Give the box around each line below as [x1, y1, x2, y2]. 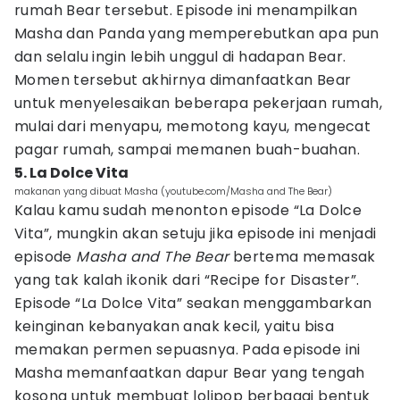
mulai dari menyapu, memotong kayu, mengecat [14, 116, 371, 137]
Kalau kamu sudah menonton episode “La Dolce [14, 200, 362, 221]
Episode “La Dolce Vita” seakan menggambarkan [14, 293, 372, 313]
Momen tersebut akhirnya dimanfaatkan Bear [14, 70, 352, 90]
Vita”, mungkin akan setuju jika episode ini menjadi [14, 223, 377, 244]
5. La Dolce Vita [14, 162, 129, 183]
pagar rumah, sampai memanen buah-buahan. [14, 139, 360, 160]
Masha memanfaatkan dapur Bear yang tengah [14, 362, 365, 383]
